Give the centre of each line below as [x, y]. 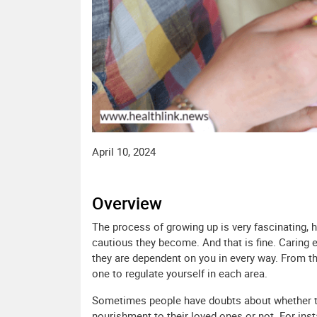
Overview [127, 203]
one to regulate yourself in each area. [180, 273]
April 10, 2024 [124, 152]
